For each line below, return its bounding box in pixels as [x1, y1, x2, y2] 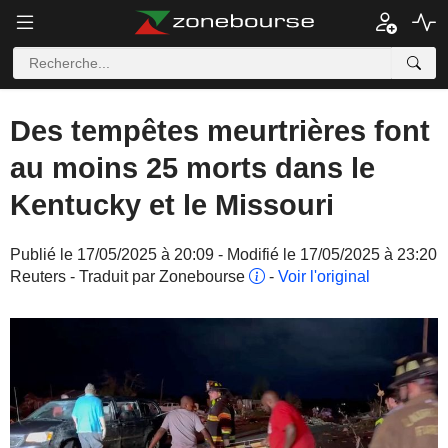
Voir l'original [278, 268, 370, 285]
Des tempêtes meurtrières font [10, 115, 430, 147]
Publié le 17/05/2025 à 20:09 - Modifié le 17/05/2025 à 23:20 [10, 246, 437, 263]
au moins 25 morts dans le [10, 152, 375, 184]
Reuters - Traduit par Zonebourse [10, 268, 249, 285]
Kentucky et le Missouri [10, 189, 334, 221]
